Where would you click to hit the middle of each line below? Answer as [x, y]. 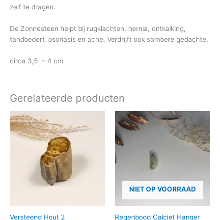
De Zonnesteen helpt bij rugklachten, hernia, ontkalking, [98, 28]
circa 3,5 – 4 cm [37, 61]
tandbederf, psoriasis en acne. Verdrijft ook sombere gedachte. [109, 39]
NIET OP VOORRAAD [163, 189]
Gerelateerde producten [67, 98]
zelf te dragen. [33, 7]
